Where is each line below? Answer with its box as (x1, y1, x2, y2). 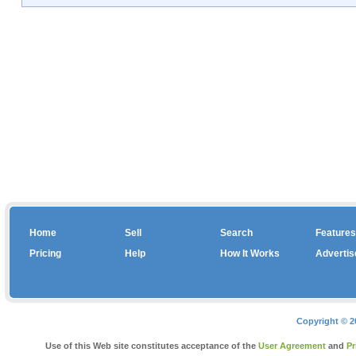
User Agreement (258, 341, 327, 351)
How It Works (220, 248, 280, 259)
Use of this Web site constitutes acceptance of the (45, 341, 259, 351)
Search (220, 227, 253, 238)
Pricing (29, 248, 61, 259)
